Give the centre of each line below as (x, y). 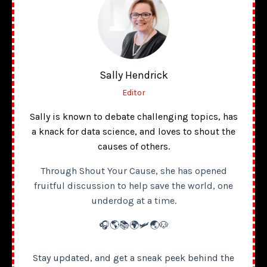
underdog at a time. (133, 200)
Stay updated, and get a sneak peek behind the (133, 257)
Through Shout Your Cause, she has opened (133, 170)
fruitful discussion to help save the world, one (133, 185)
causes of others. (133, 146)
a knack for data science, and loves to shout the (133, 131)
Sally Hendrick (133, 75)
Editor (133, 92)
